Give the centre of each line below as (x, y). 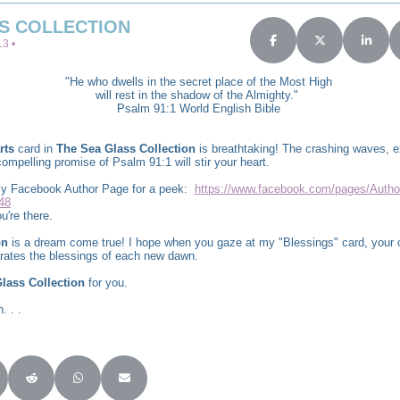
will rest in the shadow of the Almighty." (199, 96)
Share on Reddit (71, 383)
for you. (106, 283)
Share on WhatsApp (127, 383)
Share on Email (161, 383)
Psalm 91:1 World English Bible (199, 109)
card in (35, 149)
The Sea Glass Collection (126, 149)
